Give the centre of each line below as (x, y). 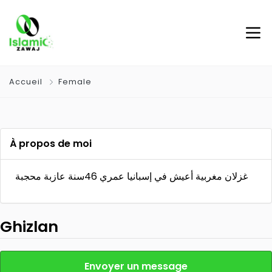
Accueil (27, 82)
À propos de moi (51, 144)
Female (75, 82)
